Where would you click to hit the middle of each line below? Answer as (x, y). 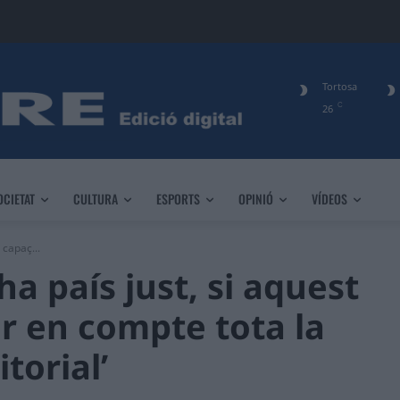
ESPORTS (178, 199)
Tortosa (339, 87)
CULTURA (96, 199)
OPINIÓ (256, 199)
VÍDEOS (329, 199)
